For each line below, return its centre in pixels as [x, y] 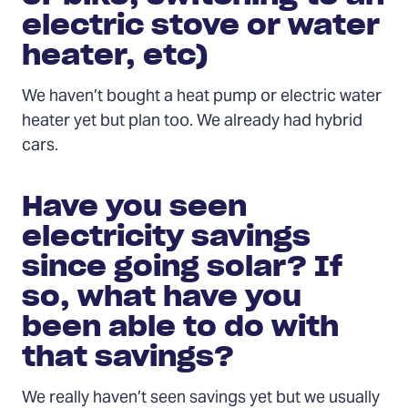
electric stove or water [201, 24]
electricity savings [166, 235]
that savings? [128, 356]
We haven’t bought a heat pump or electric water [202, 97]
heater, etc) [115, 54]
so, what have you [162, 296]
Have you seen [134, 205]
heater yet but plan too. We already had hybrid [192, 121]
